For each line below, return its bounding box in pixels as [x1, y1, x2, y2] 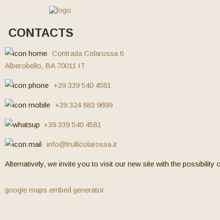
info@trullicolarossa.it [47, 139, 117, 148]
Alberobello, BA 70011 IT [5, 61, 85, 70]
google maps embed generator [5, 185, 104, 194]
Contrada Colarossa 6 [52, 49, 124, 57]
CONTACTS [5, 26, 73, 39]
